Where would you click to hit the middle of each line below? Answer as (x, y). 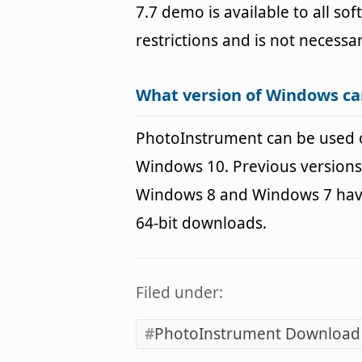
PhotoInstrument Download (257, 334)
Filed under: (179, 293)
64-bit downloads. (201, 223)
